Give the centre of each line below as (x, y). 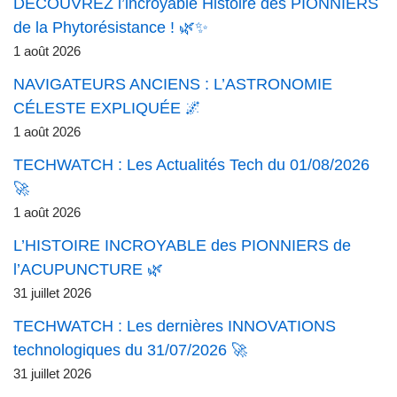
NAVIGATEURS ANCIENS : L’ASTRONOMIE (173, 85)
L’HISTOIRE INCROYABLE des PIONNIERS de (182, 246)
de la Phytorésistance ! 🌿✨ (111, 28)
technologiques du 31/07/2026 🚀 (130, 350)
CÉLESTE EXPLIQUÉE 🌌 (107, 109)
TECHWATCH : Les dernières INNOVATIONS (175, 327)
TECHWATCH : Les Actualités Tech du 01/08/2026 (191, 165)
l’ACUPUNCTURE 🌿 (88, 270)
